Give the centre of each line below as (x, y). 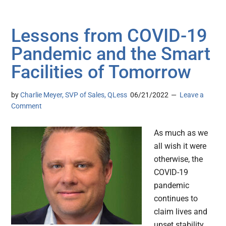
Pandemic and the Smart (111, 54)
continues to (176, 199)
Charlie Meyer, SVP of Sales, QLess (75, 95)
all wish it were (180, 146)
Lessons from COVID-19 (109, 36)
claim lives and (181, 212)
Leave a (192, 95)
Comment (27, 106)
